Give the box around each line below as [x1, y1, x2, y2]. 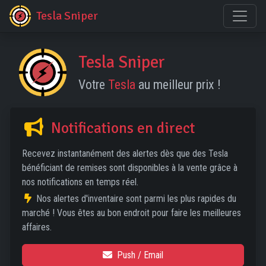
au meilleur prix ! [135, 77, 221, 92]
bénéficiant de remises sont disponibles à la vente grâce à [22, 162, 237, 173]
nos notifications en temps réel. [22, 176, 138, 188]
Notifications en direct [47, 119, 195, 137]
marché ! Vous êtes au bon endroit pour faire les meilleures [22, 207, 241, 218]
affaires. [22, 221, 52, 233]
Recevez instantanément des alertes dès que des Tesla [22, 148, 228, 159]
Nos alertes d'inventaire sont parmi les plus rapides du [36, 193, 236, 204]
